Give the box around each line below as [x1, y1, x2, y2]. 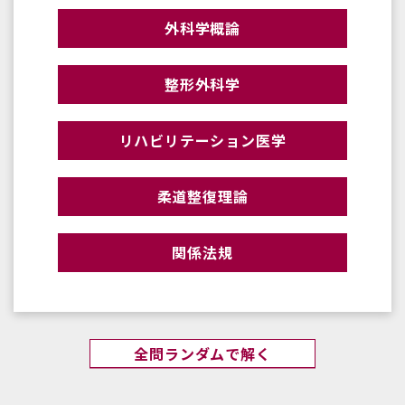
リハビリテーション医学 [118, 129, 287, 152]
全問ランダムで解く [134, 343, 271, 365]
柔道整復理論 [156, 185, 249, 208]
